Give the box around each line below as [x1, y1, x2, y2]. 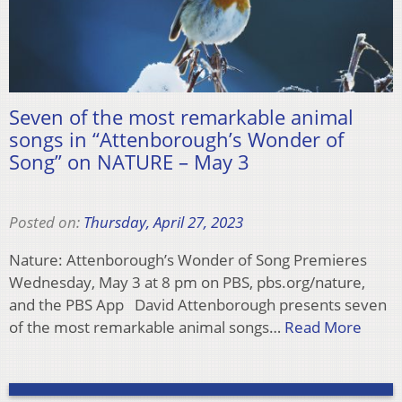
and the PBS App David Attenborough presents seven [9, 293, 387, 315]
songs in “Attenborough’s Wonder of [9, 125, 344, 153]
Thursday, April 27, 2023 [83, 211, 243, 232]
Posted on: [9, 211, 83, 232]
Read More [284, 316, 362, 337]
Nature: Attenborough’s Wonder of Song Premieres [9, 249, 367, 270]
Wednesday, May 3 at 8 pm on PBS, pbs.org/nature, [9, 271, 365, 293]
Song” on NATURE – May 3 [9, 147, 249, 175]
